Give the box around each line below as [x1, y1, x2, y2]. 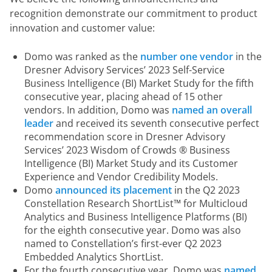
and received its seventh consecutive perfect [53, 117, 259, 130]
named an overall [172, 103, 252, 117]
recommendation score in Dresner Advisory [24, 130, 225, 143]
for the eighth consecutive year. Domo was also [24, 223, 241, 237]
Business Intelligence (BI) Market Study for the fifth [24, 76, 254, 90]
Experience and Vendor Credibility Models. [24, 170, 218, 183]
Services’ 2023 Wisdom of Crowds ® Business [24, 143, 230, 157]
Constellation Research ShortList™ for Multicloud [24, 197, 248, 210]
